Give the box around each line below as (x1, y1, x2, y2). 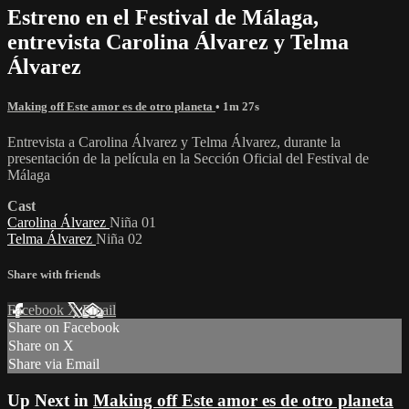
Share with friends (7, 267, 100, 282)
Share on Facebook (8, 320, 120, 336)
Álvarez (7, 54, 81, 79)
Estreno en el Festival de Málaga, (7, 5, 319, 29)
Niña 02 (96, 230, 142, 246)
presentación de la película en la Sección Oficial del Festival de (7, 150, 369, 166)
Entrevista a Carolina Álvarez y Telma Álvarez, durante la (7, 133, 341, 150)
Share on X (8, 338, 74, 354)
